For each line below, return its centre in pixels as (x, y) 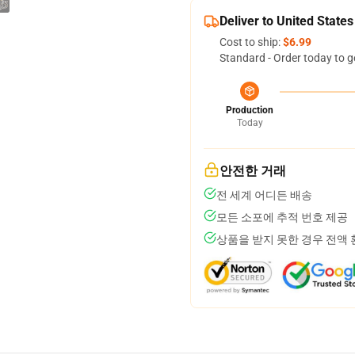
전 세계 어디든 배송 (264, 195)
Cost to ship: (251, 42)
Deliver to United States (286, 21)
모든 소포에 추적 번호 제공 (282, 217)
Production (250, 110)
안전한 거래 (253, 171)
